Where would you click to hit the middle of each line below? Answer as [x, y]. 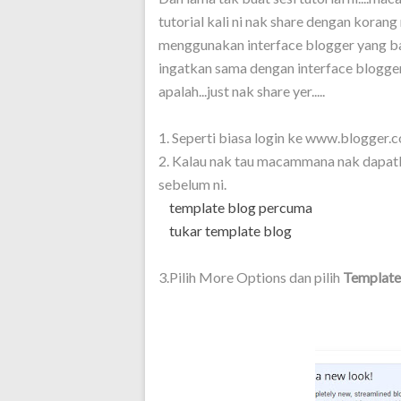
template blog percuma [239, 207]
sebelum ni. [192, 184]
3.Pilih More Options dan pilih [251, 277]
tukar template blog [232, 230]
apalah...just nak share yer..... [242, 91]
